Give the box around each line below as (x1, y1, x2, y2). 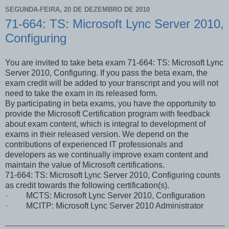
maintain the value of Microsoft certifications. (5, 160, 165, 169)
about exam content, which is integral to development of (5, 119, 205, 128)
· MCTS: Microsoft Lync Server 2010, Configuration (5, 191, 205, 200)
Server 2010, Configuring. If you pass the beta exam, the (5, 68, 208, 77)
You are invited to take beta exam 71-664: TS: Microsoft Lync (5, 58, 223, 67)
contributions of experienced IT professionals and (5, 140, 183, 149)
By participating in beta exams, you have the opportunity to (5, 99, 216, 108)
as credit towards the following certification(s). (5, 180, 169, 190)
